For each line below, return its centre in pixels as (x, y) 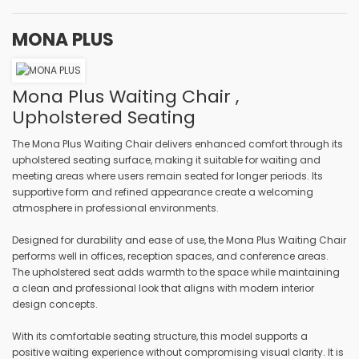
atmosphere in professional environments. (115, 208)
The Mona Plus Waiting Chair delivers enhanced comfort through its (177, 143)
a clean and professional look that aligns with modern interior (163, 288)
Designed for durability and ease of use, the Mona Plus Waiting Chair (179, 240)
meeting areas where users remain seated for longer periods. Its (167, 175)
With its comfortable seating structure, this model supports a (160, 336)
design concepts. (55, 304)
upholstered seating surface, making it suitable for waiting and (166, 159)
